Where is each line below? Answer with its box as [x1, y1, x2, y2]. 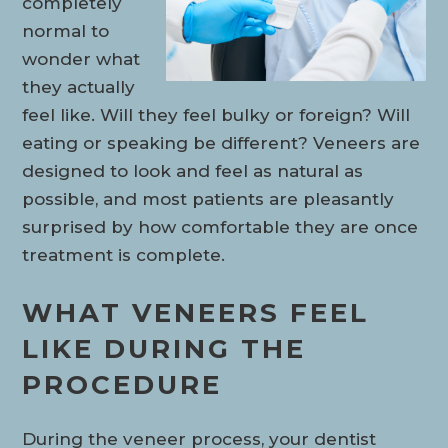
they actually [22, 77, 136, 97]
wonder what [22, 49, 141, 69]
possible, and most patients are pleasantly [22, 189, 395, 209]
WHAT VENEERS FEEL [22, 297, 370, 329]
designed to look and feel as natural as [22, 161, 364, 181]
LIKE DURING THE [22, 333, 307, 365]
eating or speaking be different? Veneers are [22, 133, 421, 153]
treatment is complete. [22, 245, 226, 265]
